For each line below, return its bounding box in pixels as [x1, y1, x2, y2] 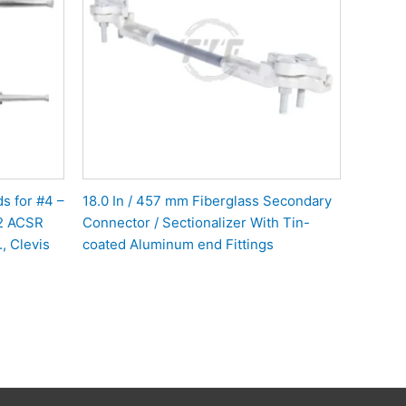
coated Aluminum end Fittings [82, 236, 274, 254]
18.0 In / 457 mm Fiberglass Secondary [82, 192, 332, 210]
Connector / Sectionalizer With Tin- [82, 214, 310, 232]
